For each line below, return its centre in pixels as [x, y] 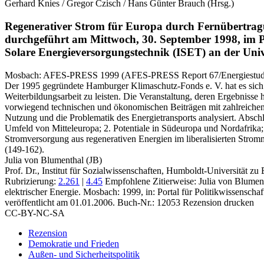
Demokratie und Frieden [74, 243]
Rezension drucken [218, 202]
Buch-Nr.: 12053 [149, 202]
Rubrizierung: [32, 181]
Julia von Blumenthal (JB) [53, 160]
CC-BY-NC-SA [35, 213]
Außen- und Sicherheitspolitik [84, 254]
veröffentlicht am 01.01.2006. [60, 202]
